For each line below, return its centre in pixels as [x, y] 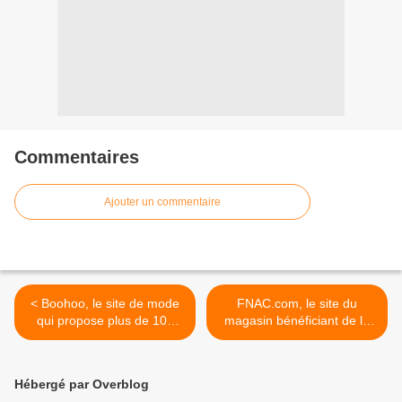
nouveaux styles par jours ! [105, 338]
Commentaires [77, 157]
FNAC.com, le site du [297, 304]
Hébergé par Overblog [82, 385]
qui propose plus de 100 [105, 321]
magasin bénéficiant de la [297, 321]
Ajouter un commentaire [162, 202]
